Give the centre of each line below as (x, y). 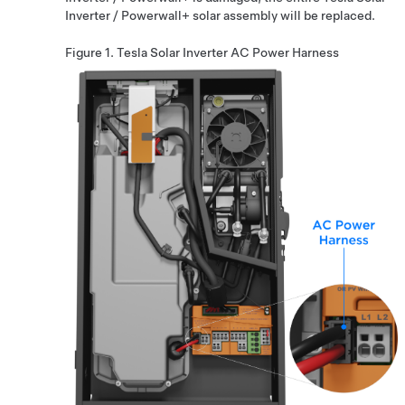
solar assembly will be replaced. (283, 15)
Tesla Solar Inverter (172, 52)
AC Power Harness (283, 52)
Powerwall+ (155, 15)
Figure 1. (91, 52)
